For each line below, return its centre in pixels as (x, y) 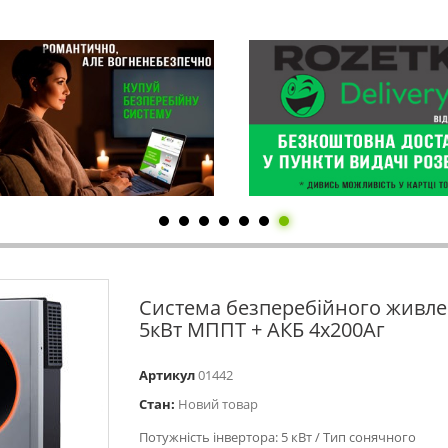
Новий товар (218, 404)
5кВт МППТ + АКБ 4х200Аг (262, 329)
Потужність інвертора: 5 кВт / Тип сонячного (277, 437)
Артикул (167, 375)
